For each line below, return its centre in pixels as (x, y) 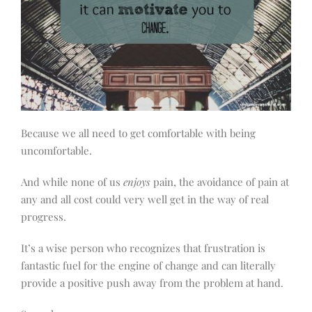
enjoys (137, 182)
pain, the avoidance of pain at (220, 182)
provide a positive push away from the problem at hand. (152, 283)
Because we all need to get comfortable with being (138, 133)
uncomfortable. (56, 151)
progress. (44, 217)
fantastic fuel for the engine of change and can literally (148, 266)
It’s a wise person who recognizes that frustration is (143, 248)
